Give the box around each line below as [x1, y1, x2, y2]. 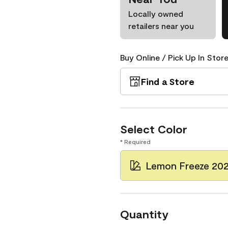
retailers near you [128, 21, 194, 31]
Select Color [120, 122, 187, 135]
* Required [120, 138, 151, 145]
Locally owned [128, 9, 183, 18]
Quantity [120, 207, 168, 220]
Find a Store [141, 76, 194, 87]
